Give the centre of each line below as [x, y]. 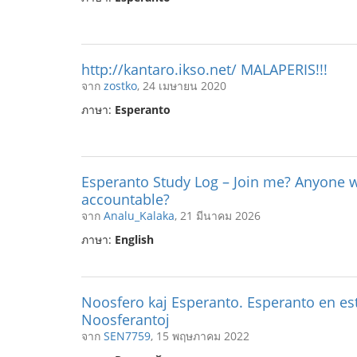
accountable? [126, 199]
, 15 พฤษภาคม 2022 [200, 336]
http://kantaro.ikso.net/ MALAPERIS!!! [204, 69]
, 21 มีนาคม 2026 [218, 216]
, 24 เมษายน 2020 [182, 86]
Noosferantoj [126, 320]
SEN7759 [127, 336]
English [134, 239]
